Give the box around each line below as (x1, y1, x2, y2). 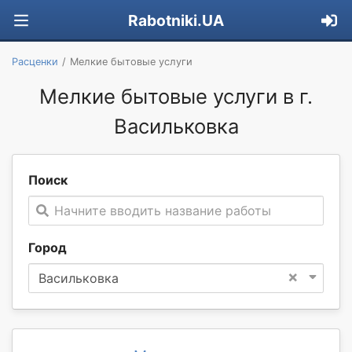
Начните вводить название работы (54, 202, 271, 218)
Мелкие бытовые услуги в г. (39, 83, 313, 108)
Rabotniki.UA (128, 11, 224, 31)
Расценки (12, 55, 58, 68)
